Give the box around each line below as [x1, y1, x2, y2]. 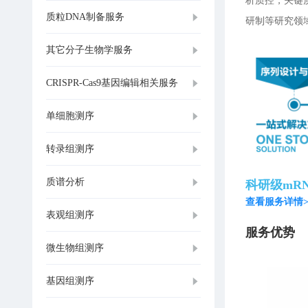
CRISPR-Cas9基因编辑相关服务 [46, 77, 178, 88]
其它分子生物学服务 [46, 44, 133, 55]
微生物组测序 [46, 242, 104, 253]
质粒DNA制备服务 [46, 11, 124, 22]
